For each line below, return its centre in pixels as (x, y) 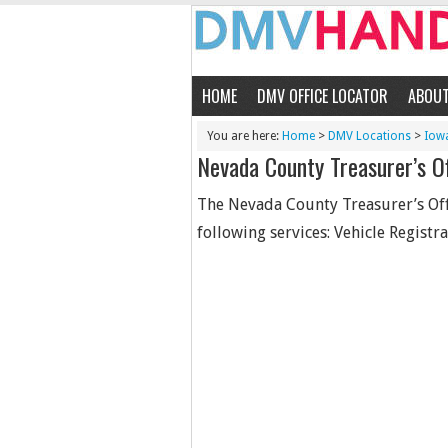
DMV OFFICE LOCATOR (322, 96)
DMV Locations (369, 136)
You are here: (244, 136)
